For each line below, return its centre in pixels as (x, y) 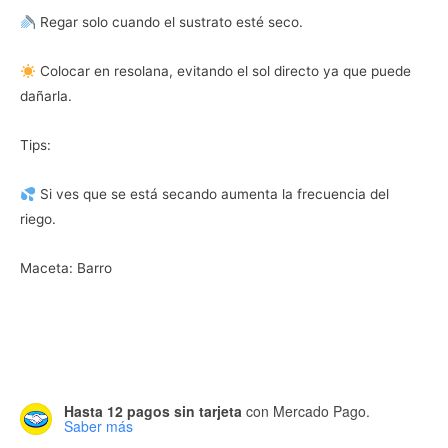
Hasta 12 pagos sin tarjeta (153, 411)
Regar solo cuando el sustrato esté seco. (169, 22)
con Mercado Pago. (306, 411)
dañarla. (46, 96)
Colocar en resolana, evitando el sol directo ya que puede (223, 71)
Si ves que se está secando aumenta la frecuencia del (212, 194)
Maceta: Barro (66, 268)
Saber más (98, 426)
